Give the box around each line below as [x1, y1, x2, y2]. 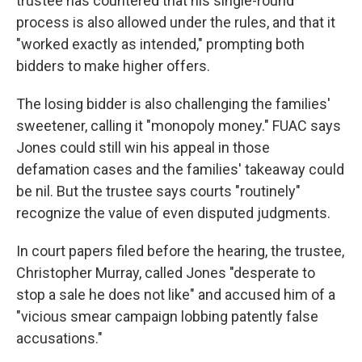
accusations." [16, 330, 103, 347]
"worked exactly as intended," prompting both [16, 36, 305, 53]
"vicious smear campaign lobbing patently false [16, 308, 318, 326]
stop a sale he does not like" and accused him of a [16, 286, 335, 304]
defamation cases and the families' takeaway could [16, 161, 344, 179]
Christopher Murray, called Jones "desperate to [16, 264, 315, 282]
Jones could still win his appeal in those [16, 139, 270, 157]
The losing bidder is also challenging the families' [16, 95, 330, 113]
